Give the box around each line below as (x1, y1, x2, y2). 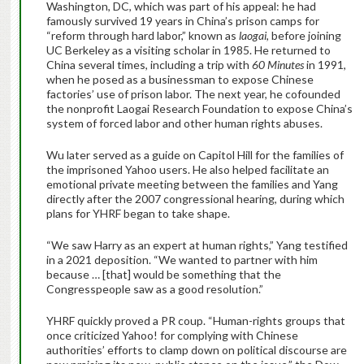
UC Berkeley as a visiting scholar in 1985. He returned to (45, 42, 331, 57)
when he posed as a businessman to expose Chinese (45, 71, 314, 86)
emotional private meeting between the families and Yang (45, 176, 338, 191)
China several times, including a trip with (45, 57, 252, 71)
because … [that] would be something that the (45, 266, 281, 281)
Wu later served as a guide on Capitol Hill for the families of (45, 147, 344, 162)
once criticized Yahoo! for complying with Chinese (45, 327, 298, 342)
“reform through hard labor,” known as (45, 28, 239, 42)
